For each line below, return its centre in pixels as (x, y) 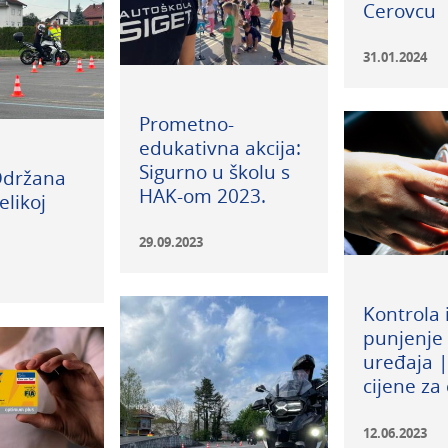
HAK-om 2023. (202, 196)
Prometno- (186, 124)
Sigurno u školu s (214, 172)
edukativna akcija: (219, 148)
